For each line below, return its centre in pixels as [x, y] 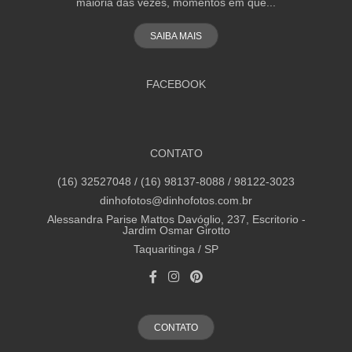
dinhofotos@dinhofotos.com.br [176, 201]
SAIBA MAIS [176, 36]
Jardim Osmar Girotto [176, 231]
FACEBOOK [176, 84]
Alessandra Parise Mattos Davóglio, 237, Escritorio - [176, 220]
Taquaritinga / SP [176, 249]
